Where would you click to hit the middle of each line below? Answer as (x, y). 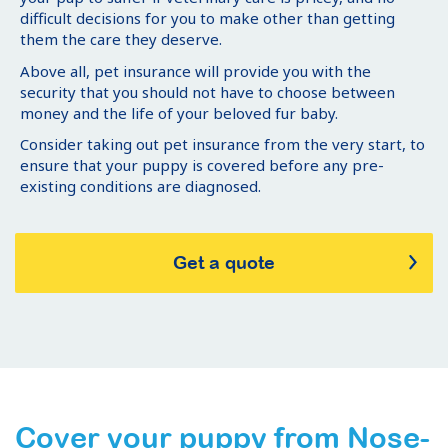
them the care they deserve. (121, 39)
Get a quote (224, 262)
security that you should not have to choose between (207, 91)
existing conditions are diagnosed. (140, 186)
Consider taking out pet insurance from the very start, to (222, 144)
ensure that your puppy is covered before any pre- (202, 165)
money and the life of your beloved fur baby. (179, 112)
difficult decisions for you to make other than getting (207, 18)
